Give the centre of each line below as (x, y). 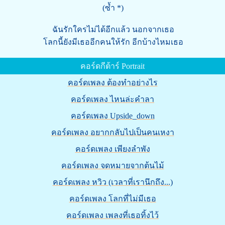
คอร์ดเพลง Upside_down (113, 116)
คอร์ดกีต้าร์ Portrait (113, 66)
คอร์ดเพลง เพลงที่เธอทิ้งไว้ (113, 215)
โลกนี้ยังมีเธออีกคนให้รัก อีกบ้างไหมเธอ (113, 42)
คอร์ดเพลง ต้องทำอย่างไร (113, 83)
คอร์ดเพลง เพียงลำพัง (113, 149)
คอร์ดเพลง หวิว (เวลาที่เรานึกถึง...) (113, 182)
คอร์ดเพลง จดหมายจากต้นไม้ (113, 165)
